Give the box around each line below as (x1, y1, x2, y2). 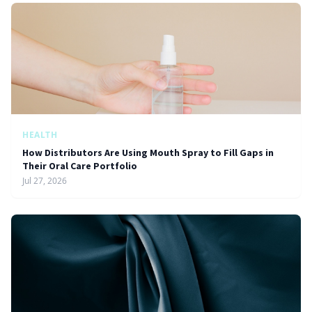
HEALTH (22, 129, 58, 141)
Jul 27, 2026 (22, 175, 67, 187)
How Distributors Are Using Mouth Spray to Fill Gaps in (22, 146, 274, 159)
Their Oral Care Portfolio (22, 159, 137, 172)
